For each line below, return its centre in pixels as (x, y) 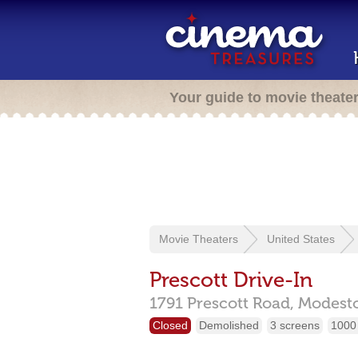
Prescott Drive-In (231, 280)
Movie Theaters (199, 239)
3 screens (295, 325)
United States (301, 239)
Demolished (229, 325)
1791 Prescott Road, (222, 303)
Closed (170, 325)
